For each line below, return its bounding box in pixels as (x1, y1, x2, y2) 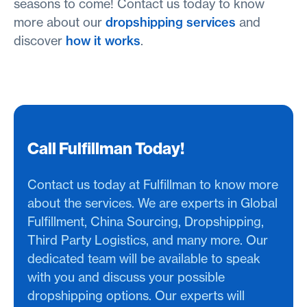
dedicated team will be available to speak (27, 250, 260, 267)
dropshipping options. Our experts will (27, 287, 245, 304)
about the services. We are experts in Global (27, 195, 278, 211)
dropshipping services (106, 14, 236, 30)
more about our (14, 14, 106, 30)
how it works (66, 32, 140, 49)
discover (14, 32, 66, 49)
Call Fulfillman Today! (27, 137, 184, 158)
